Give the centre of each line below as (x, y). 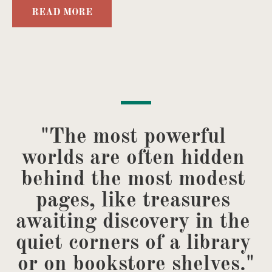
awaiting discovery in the (136, 222)
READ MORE (62, 13)
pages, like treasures (136, 201)
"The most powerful (136, 137)
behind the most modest (136, 179)
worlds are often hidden (136, 158)
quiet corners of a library (136, 243)
